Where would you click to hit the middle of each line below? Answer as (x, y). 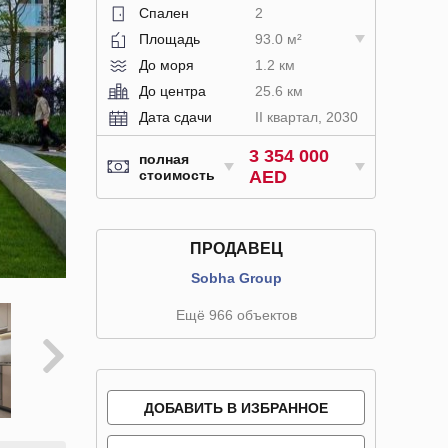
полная (164, 159)
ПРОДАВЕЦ (236, 248)
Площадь (169, 39)
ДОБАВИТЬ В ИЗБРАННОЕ (236, 408)
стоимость (177, 175)
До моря (166, 65)
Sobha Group (236, 278)
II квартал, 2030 (306, 117)
